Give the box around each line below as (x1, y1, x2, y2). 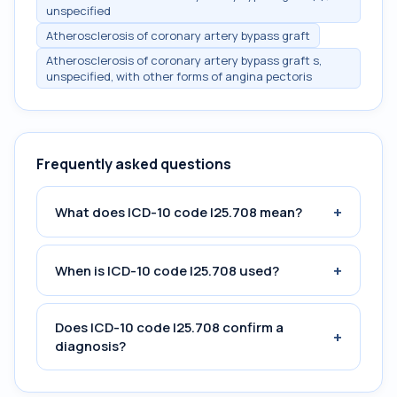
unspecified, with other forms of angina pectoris (46, 68, 312, 84)
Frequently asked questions (36, 154, 231, 174)
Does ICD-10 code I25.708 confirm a (55, 318, 284, 337)
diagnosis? (55, 337, 126, 355)
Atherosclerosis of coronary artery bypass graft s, (46, 52, 322, 68)
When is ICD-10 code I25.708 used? (55, 261, 279, 280)
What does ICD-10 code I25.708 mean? (55, 202, 302, 222)
